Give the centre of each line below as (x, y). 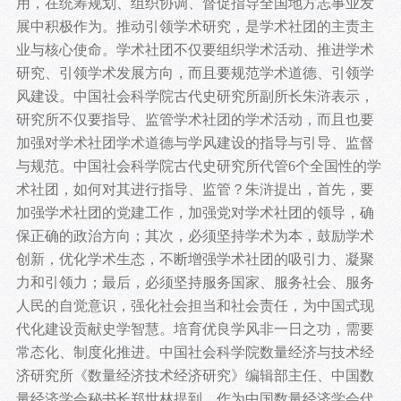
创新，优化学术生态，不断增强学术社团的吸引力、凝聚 (195, 260)
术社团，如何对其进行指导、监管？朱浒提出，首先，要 (195, 190)
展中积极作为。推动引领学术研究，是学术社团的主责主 (195, 27)
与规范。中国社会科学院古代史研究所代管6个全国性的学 (198, 166)
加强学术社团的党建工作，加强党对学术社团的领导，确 (195, 213)
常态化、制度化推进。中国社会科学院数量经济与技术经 (195, 353)
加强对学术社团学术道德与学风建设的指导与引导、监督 (195, 143)
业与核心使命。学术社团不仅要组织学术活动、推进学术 (195, 50)
